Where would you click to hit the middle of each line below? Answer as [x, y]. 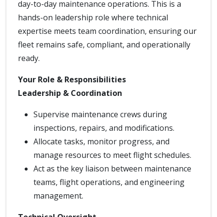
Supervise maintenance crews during [100, 114]
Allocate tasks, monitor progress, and [101, 141]
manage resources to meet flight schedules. [112, 155]
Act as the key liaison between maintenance [112, 169]
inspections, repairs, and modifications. [104, 128]
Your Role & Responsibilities [72, 79]
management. [58, 196]
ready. [29, 58]
